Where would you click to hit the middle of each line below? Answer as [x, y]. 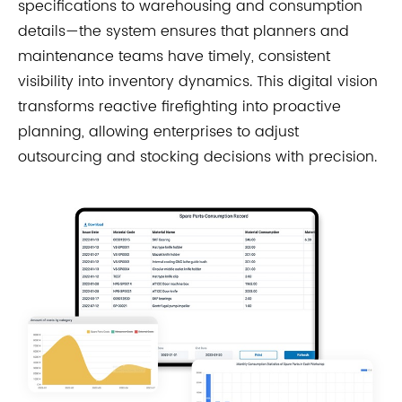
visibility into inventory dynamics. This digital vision [198, 82]
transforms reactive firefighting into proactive [179, 107]
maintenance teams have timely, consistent [174, 57]
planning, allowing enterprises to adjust [158, 132]
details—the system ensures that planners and [184, 32]
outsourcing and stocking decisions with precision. [197, 157]
